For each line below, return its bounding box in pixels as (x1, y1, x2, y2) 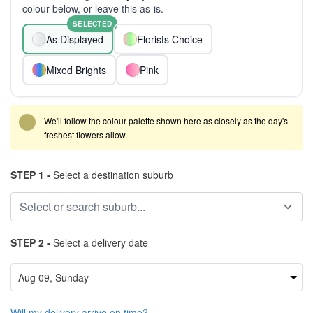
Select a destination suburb (50, 168, 173, 182)
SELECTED (73, 19, 112, 29)
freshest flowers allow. (44, 129, 127, 140)
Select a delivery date (50, 235, 148, 249)
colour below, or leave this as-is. (22, 1, 163, 15)
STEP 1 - (10, 168, 50, 182)
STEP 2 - (10, 235, 50, 249)
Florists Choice (137, 32, 203, 46)
